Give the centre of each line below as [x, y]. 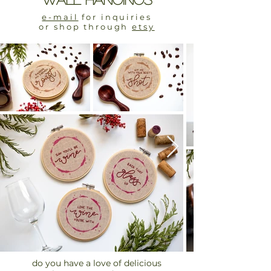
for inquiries [115, 17]
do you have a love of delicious [97, 263]
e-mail [60, 17]
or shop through [86, 27]
